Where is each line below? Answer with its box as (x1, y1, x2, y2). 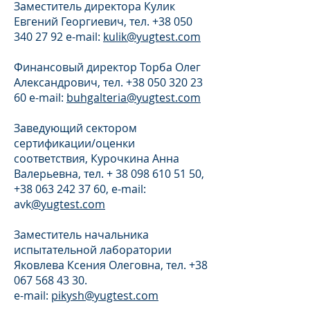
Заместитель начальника (14, 227, 149, 242)
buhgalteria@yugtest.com (66, 90, 201, 105)
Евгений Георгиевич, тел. (14, 14, 152, 29)
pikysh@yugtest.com (51, 288, 158, 303)
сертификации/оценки (14, 136, 135, 151)
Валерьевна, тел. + (14, 166, 116, 181)
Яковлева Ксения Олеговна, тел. (14, 257, 189, 273)
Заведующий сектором (14, 120, 137, 136)
